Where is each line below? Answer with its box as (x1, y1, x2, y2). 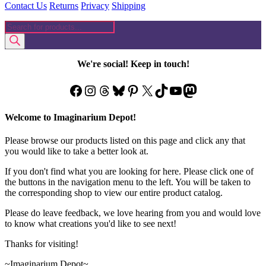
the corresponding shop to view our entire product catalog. (5, 188, 223, 198)
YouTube (168, 82, 220, 98)
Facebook (68, 82, 124, 98)
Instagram (83, 82, 140, 98)
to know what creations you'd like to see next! (5, 218, 176, 229)
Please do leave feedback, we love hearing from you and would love (5, 208, 261, 218)
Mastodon (182, 82, 239, 98)
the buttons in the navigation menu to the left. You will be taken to (5, 177, 251, 188)
